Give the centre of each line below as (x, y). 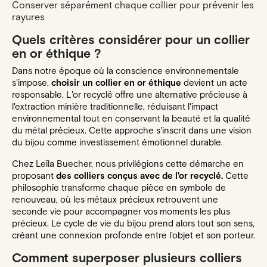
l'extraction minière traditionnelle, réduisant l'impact (115, 107)
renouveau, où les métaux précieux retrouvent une (115, 200)
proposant (34, 176)
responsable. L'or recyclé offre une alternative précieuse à (130, 95)
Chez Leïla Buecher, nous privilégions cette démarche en (128, 164)
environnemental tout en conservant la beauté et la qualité (131, 119)
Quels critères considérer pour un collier (131, 40)
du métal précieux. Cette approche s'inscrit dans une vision (132, 131)
